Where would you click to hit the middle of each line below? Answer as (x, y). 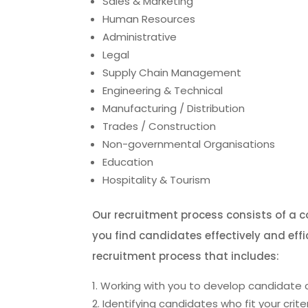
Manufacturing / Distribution (174, 108)
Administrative (140, 37)
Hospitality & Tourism (157, 180)
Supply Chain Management (172, 73)
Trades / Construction (159, 126)
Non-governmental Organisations (189, 144)
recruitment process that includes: (186, 256)
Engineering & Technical (163, 90)
